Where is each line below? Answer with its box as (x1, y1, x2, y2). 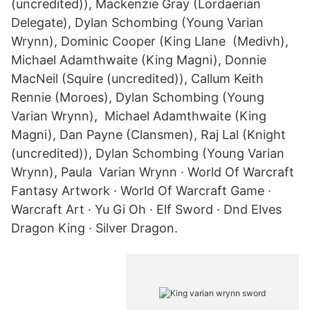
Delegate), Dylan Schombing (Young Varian (11, 15, 264, 30)
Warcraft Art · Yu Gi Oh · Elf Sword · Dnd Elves (11, 202, 282, 217)
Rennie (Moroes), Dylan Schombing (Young (11, 90, 264, 104)
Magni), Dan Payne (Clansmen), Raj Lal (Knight (11, 127, 286, 142)
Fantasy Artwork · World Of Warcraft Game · (11, 183, 271, 198)
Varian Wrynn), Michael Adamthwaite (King (11, 109, 266, 123)
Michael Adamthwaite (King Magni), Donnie (11, 53, 266, 67)
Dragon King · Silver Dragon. (11, 221, 178, 235)
